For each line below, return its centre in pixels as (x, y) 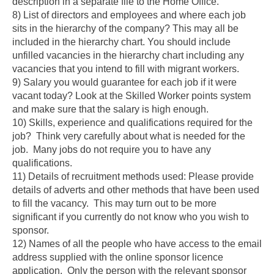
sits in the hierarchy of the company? (91, 29)
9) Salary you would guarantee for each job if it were (124, 83)
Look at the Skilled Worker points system (162, 96)
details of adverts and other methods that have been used (136, 190)
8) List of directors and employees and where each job (129, 15)
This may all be (204, 29)
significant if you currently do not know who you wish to (131, 217)
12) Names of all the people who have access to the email (137, 244)
